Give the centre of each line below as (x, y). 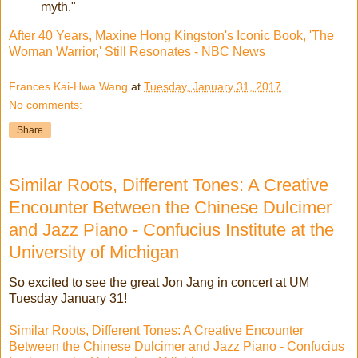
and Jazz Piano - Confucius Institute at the (171, 229)
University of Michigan (94, 252)
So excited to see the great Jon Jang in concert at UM (159, 283)
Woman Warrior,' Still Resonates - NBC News (137, 51)
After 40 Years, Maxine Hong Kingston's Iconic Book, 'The (171, 35)
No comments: (46, 104)
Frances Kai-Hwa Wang (68, 86)
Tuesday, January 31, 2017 (213, 86)
